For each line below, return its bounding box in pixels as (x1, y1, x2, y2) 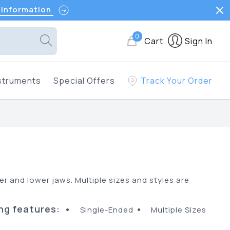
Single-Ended (73, 204, 133, 215)
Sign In (185, 35, 213, 47)
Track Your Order (141, 75, 213, 86)
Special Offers (53, 75, 115, 86)
